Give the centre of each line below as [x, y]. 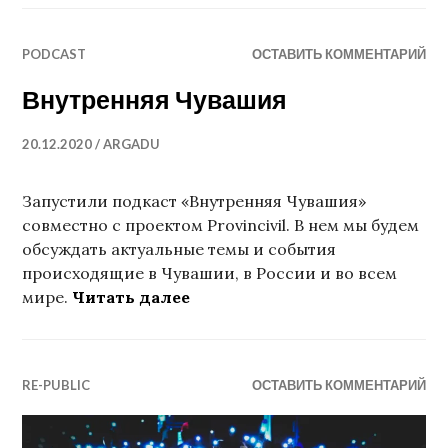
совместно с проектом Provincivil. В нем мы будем [221, 224]
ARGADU [132, 143]
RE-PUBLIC [56, 384]
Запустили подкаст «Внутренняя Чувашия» [194, 200]
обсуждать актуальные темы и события [179, 248]
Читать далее [131, 296]
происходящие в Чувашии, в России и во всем [210, 272]
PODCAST [54, 53]
